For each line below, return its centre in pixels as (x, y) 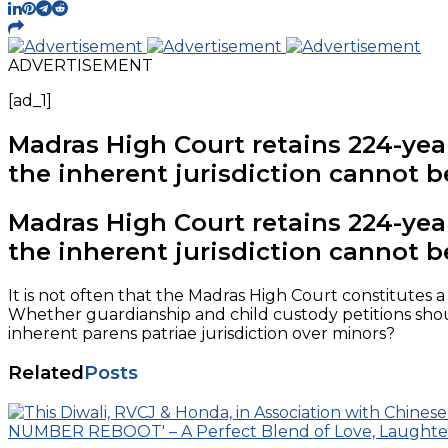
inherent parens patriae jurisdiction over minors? (201, 333)
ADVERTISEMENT (80, 65)
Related (46, 373)
